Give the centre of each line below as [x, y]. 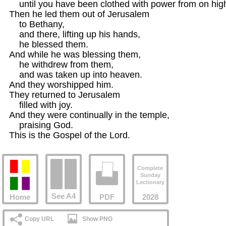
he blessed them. [48, 44]
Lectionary [150, 182]
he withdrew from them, [61, 64]
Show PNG [97, 219]
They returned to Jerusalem [64, 95]
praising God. [41, 125]
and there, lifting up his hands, [74, 34]
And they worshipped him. [61, 84]
